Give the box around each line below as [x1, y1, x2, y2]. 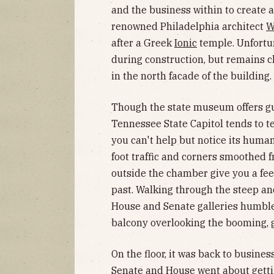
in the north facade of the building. [111, 69, 272, 82]
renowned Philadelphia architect [111, 20, 266, 32]
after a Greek [111, 36, 174, 49]
